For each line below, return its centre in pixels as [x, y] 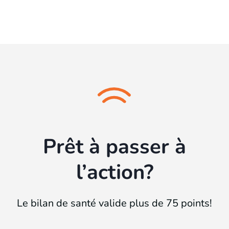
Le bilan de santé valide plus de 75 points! [114, 203]
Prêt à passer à [114, 147]
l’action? [114, 172]
